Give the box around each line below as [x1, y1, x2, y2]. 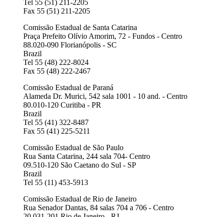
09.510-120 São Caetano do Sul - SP [23, 161, 136, 169]
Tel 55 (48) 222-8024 [23, 58, 89, 66]
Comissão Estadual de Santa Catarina [23, 23, 137, 31]
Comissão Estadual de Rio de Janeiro [23, 195, 137, 203]
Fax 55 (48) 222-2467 [23, 67, 91, 75]
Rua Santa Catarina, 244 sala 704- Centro [23, 152, 150, 160]
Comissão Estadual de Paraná [23, 83, 113, 92]
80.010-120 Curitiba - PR [23, 101, 101, 109]
